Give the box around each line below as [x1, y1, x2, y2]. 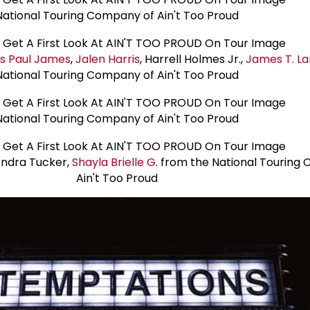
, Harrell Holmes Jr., [140, 51, 246, 68]
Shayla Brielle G [72, 154, 156, 171]
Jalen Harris [75, 51, 140, 68]
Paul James [8, 51, 71, 68]
